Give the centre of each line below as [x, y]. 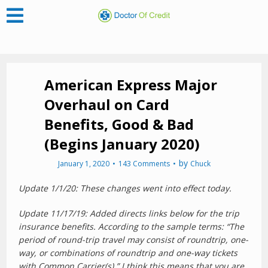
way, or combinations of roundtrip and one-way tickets [128, 253]
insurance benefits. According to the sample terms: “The [132, 226]
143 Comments [144, 164]
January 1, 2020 [83, 164]
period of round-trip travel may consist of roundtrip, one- [134, 240]
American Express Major [130, 85]
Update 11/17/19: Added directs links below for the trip [129, 213]
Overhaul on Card [106, 104]
